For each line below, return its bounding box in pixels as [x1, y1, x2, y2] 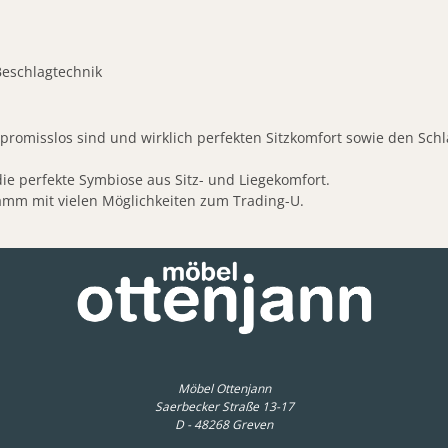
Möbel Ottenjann [177, 379, 271, 397]
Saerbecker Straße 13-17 [154, 397, 294, 415]
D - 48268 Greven [175, 415, 273, 433]
